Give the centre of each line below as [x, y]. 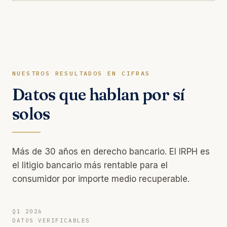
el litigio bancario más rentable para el [90, 165]
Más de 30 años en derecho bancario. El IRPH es [111, 151]
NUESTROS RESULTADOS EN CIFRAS [81, 73]
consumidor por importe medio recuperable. [101, 179]
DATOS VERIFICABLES [51, 220]
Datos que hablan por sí [99, 94]
